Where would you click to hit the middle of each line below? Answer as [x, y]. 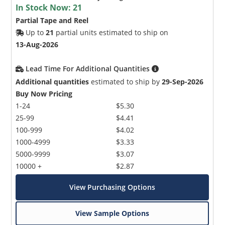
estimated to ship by [126, 81]
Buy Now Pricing [44, 93]
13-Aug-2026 [37, 44]
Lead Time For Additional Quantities [89, 68]
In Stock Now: [44, 7]
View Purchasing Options [113, 187]
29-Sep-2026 [183, 81]
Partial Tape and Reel [52, 20]
